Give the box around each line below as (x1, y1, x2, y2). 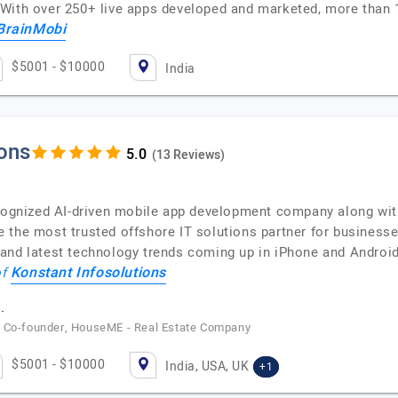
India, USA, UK (165, 357, 249, 376)
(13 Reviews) (151, 145, 225, 164)
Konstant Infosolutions (10, 262, 167, 283)
